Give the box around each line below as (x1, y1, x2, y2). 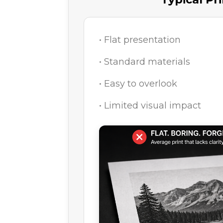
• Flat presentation (99, 34, 181, 46)
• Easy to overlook (99, 78, 177, 90)
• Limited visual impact (99, 100, 201, 111)
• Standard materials (99, 56, 190, 68)
